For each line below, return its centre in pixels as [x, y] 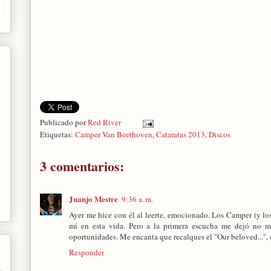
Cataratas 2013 [181, 135]
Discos [220, 135]
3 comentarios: [82, 166]
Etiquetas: [57, 135]
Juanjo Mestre [93, 199]
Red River [105, 122]
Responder [87, 253]
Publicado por [64, 122]
